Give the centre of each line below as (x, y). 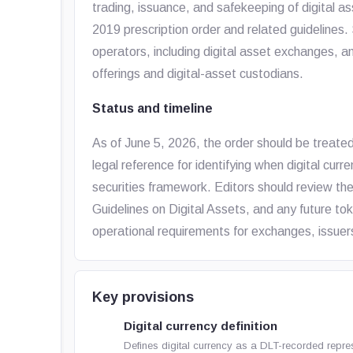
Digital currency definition (201, 326)
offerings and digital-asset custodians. (198, 74)
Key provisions (143, 297)
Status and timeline (153, 108)
